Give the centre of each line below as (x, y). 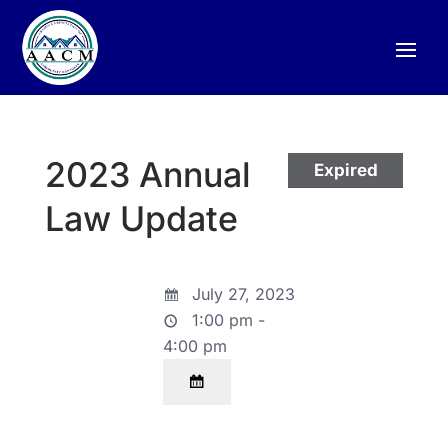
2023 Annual (147, 175)
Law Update (141, 219)
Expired (345, 169)
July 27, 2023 (240, 294)
